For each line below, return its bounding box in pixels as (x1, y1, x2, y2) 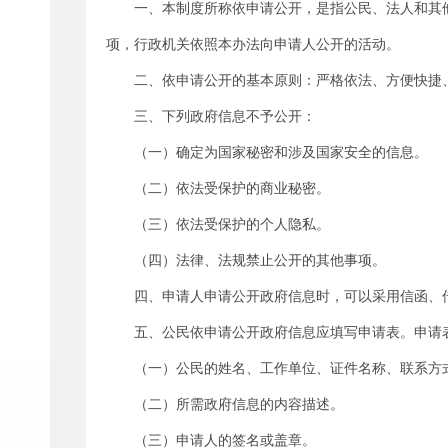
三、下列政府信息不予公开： (134, 108, 316, 124)
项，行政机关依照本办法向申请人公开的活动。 (106, 36, 400, 52)
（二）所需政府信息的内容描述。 (134, 396, 344, 412)
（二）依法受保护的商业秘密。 (134, 180, 330, 196)
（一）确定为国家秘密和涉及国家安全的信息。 (134, 144, 428, 160)
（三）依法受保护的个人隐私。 (134, 216, 330, 232)
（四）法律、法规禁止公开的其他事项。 (134, 252, 386, 268)
